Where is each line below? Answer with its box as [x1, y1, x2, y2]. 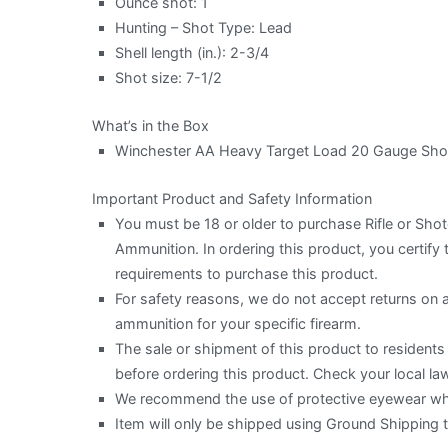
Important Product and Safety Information [92, 189, 372, 207]
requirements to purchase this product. [115, 264, 379, 282]
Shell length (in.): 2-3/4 [115, 43, 270, 61]
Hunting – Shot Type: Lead [115, 18, 293, 36]
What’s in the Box [92, 116, 209, 134]
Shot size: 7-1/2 [115, 68, 223, 86]
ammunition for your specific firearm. [115, 314, 362, 332]
